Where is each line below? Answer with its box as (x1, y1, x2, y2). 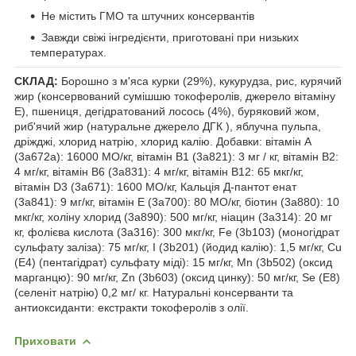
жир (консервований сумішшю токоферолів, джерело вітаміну (14, 89, 335, 103)
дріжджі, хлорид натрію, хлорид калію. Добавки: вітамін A (14, 134, 311, 148)
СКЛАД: (14, 74, 61, 87)
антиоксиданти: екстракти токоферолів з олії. (14, 300, 249, 314)
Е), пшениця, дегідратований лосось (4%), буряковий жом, (14, 104, 319, 118)
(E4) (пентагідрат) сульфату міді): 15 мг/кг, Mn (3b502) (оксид (14, 255, 332, 269)
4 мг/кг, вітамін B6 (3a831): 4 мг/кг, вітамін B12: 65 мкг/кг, (14, 164, 304, 178)
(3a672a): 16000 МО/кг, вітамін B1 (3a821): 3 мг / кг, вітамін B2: (14, 149, 339, 163)
